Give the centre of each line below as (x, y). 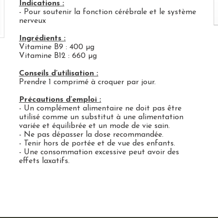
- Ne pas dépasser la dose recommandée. (91, 135)
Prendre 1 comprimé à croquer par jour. (87, 82)
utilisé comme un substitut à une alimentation (101, 117)
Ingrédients (40, 38)
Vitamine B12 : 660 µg (58, 56)
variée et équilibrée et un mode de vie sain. (94, 126)
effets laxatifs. (44, 161)
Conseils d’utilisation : (58, 73)
